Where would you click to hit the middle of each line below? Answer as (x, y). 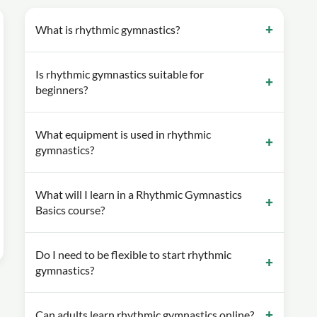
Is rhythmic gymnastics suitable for (120, 74)
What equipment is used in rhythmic (123, 134)
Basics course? (70, 209)
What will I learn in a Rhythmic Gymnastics (139, 194)
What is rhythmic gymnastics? (108, 29)
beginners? (62, 89)
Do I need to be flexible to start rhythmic (134, 254)
